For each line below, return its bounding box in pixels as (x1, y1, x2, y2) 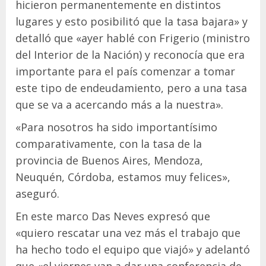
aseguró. (15, 186, 59, 201)
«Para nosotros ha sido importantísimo (15, 120, 217, 134)
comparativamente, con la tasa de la (15, 137, 202, 151)
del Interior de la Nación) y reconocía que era (15, 47, 245, 62)
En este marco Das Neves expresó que (15, 209, 210, 223)
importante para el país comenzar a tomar (15, 64, 235, 78)
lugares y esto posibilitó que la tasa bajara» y (15, 14, 248, 28)
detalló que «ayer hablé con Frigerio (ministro (15, 31, 250, 45)
